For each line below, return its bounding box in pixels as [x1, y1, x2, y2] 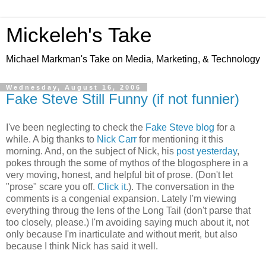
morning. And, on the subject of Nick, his [6, 145, 176, 156]
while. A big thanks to [6, 134, 97, 144]
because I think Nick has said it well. [6, 240, 158, 251]
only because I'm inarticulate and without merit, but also [6, 229, 237, 239]
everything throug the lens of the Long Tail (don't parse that [6, 205, 251, 216]
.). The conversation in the [126, 181, 235, 192]
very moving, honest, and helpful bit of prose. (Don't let [6, 169, 233, 180]
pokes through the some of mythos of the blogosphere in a [6, 157, 248, 168]
